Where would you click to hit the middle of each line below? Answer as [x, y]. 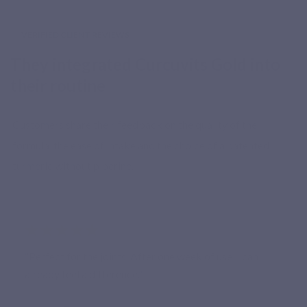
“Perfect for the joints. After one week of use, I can [142, 256]
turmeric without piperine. [73, 165]
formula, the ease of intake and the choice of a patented [141, 145]
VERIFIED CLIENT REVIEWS [75, 34]
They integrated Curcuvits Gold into [145, 64]
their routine [58, 85]
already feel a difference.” [84, 273]
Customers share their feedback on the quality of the [135, 124]
